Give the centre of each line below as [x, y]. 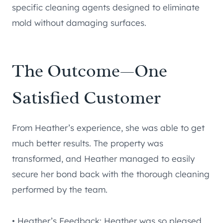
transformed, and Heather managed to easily [103, 159]
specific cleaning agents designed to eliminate [106, 7]
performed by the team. [60, 190]
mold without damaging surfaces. [79, 23]
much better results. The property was [88, 143]
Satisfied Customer [86, 98]
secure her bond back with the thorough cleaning [111, 174]
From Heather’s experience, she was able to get [108, 128]
